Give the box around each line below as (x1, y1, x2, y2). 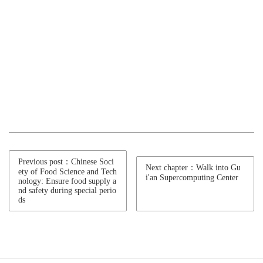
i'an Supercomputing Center (146, 173, 239, 182)
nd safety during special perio (18, 186, 116, 195)
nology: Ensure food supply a (18, 177, 116, 186)
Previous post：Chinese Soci (18, 157, 114, 166)
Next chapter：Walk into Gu (146, 163, 241, 172)
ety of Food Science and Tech (18, 167, 117, 176)
